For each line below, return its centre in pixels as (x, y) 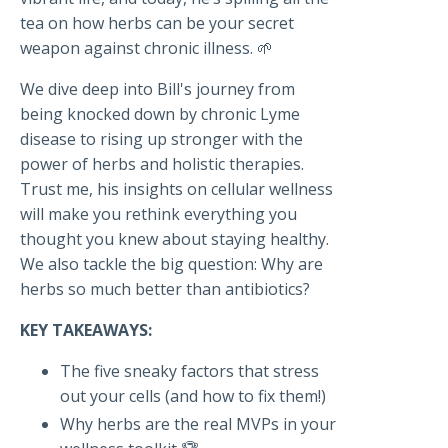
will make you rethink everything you (158, 214)
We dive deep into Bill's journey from (157, 89)
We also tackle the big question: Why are (171, 264)
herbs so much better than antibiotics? (165, 289)
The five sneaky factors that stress (189, 371)
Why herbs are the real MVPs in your (198, 424)
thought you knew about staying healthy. (174, 239)
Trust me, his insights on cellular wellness (176, 189)
